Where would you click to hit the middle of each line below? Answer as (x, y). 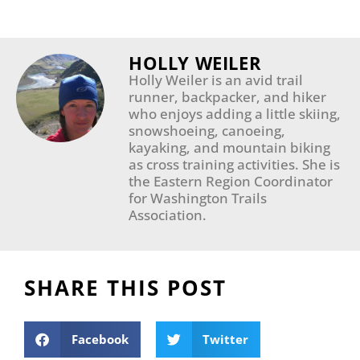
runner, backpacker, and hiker (227, 97)
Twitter (225, 339)
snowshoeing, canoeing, (207, 131)
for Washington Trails (198, 198)
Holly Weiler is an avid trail (216, 80)
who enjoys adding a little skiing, (235, 114)
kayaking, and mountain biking (229, 148)
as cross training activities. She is (234, 165)
